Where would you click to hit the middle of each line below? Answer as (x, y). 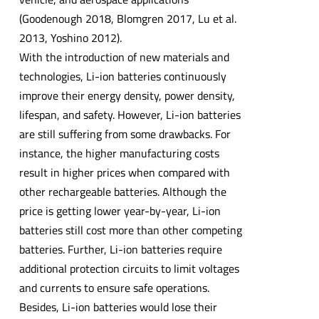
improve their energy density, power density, (127, 95)
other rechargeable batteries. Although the (122, 191)
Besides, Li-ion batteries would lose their (118, 307)
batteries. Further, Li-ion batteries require (120, 249)
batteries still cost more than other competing (130, 230)
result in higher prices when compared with (124, 172)
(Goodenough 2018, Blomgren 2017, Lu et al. (127, 18)
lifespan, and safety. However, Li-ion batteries (130, 114)
